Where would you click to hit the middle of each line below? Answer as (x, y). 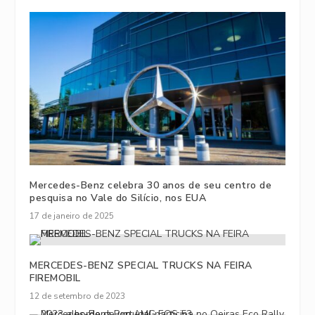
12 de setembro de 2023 (78, 296)
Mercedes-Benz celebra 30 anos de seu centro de (151, 186)
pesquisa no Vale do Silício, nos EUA (118, 198)
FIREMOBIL (55, 278)
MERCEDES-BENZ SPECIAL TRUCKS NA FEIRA (141, 266)
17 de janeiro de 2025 (72, 216)
